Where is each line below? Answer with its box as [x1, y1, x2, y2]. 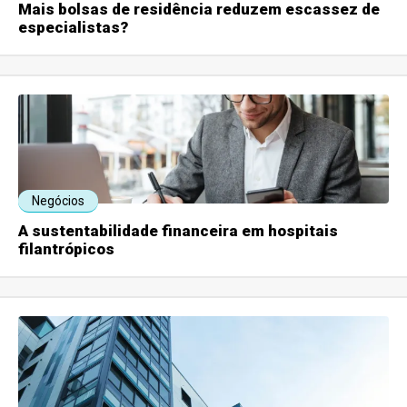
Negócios [32, 194, 85, 209]
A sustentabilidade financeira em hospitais [18, 222, 339, 241]
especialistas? [18, 18, 129, 37]
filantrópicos [18, 240, 115, 259]
